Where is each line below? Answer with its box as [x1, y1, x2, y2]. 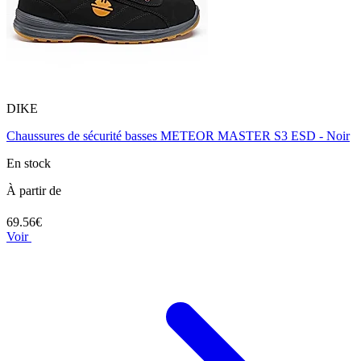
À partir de [6, 184, 61, 198]
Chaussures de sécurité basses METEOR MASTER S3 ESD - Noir [6, 129, 350, 143]
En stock [6, 156, 51, 171]
